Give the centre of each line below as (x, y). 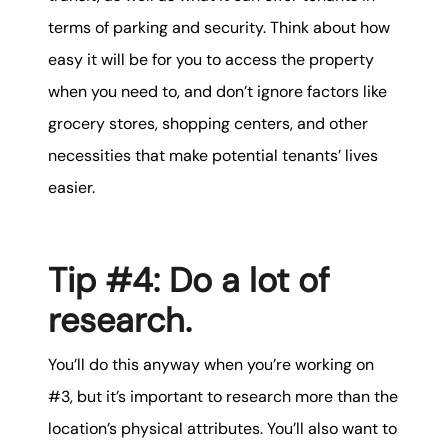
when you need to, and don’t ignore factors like (217, 92)
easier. (71, 188)
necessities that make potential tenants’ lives (213, 156)
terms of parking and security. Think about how (219, 28)
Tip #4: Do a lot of (189, 281)
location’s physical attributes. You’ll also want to (222, 428)
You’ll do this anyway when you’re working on (211, 364)
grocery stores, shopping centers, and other (208, 124)
